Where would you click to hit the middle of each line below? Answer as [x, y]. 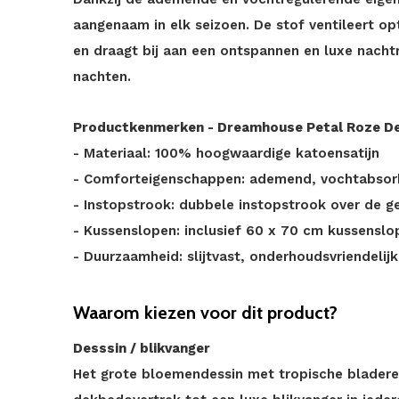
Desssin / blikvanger [142, 348]
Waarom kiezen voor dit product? [205, 313]
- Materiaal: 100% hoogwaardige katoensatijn [226, 153]
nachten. [102, 77]
